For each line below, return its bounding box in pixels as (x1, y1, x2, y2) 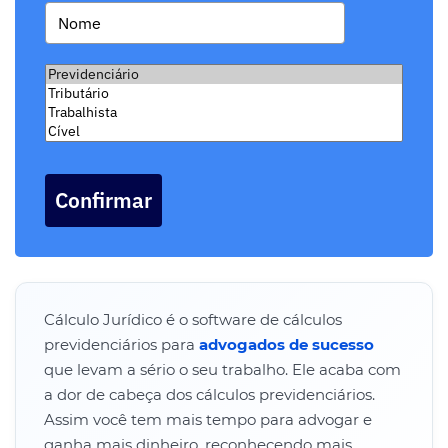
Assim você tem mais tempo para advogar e (44, 410, 372, 430)
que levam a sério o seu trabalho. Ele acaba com (44, 360, 401, 380)
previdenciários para (44, 335, 199, 355)
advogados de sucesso (199, 335, 374, 355)
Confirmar (55, 186, 152, 215)
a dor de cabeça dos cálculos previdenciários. (44, 385, 375, 405)
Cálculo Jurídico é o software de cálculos (44, 310, 342, 330)
